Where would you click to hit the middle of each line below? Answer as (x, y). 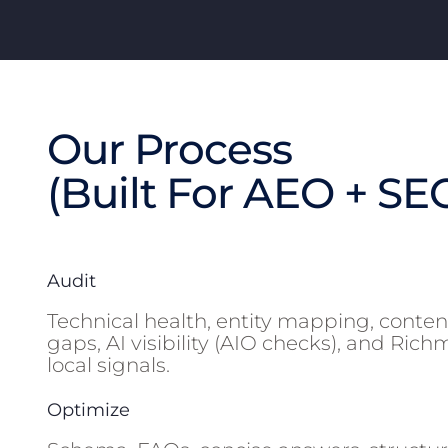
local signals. (109, 365)
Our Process (170, 148)
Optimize (89, 410)
